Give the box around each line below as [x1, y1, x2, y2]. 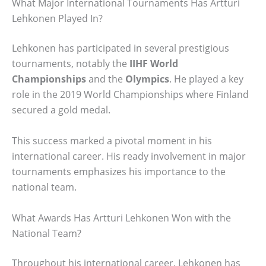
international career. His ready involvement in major [12, 149, 246, 163]
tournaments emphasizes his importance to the [12, 164, 226, 178]
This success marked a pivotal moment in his [12, 134, 212, 147]
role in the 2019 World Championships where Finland [12, 88, 249, 102]
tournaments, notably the [12, 57, 129, 71]
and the [86, 72, 125, 86]
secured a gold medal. [12, 103, 110, 117]
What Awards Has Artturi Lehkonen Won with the [12, 211, 231, 224]
